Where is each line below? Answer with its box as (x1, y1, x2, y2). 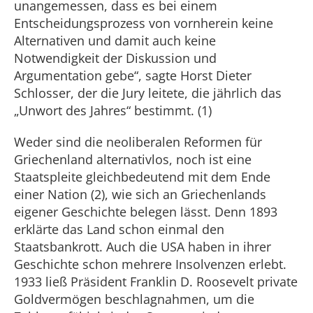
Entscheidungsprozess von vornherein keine (14, 15, 273, 31)
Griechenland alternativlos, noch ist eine (14, 151, 252, 168)
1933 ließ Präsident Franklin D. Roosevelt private (14, 273, 298, 290)
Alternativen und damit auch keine (14, 32, 216, 49)
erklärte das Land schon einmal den (14, 221, 224, 238)
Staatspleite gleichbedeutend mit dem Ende (14, 168, 270, 185)
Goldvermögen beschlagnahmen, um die (14, 291, 254, 307)
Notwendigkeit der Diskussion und (14, 50, 217, 66)
